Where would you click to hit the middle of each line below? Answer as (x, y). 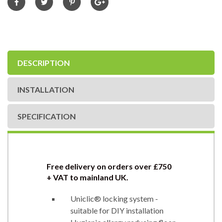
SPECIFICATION (47, 116)
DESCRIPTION (44, 62)
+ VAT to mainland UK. (87, 177)
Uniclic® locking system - (114, 198)
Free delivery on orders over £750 (109, 166)
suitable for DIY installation (117, 210)
